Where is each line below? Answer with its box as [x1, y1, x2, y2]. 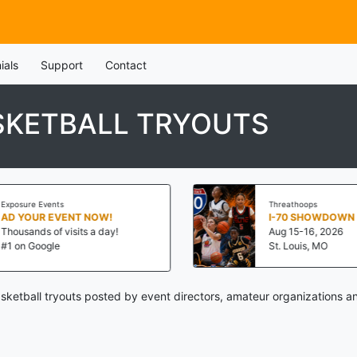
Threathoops [265, 199, 315, 209]
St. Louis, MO [265, 239, 325, 252]
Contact [104, 58, 147, 72]
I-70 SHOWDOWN [265, 210, 352, 223]
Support [40, 58, 83, 72]
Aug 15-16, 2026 [265, 225, 341, 237]
